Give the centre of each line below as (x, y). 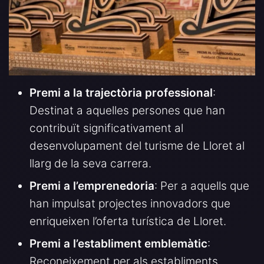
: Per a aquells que (202, 186)
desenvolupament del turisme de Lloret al (137, 146)
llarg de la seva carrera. (90, 164)
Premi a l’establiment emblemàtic (118, 244)
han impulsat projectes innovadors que (130, 204)
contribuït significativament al (106, 128)
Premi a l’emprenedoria (92, 186)
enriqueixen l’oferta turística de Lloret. (128, 222)
